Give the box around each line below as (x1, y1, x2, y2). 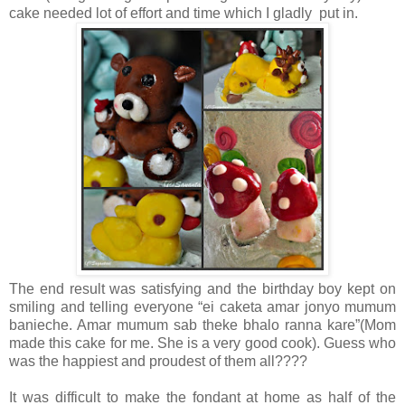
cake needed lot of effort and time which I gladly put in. (9, 5, 362, 22)
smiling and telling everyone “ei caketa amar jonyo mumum (9, 299, 396, 316)
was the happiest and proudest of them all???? (9, 353, 307, 370)
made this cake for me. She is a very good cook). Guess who (9, 335, 396, 352)
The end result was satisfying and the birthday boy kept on (9, 281, 396, 297)
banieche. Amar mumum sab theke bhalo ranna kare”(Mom (9, 317, 396, 334)
